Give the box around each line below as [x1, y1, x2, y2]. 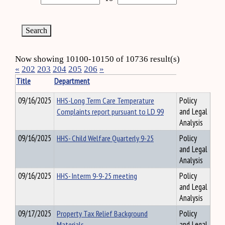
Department [54, 75, 90, 86]
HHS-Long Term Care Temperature [57, 95, 154, 106]
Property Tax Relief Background [57, 208, 148, 219]
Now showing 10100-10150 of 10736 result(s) [15, 54, 180, 64]
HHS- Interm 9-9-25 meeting [57, 170, 137, 181]
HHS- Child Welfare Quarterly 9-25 [57, 133, 154, 144]
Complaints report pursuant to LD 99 [57, 106, 164, 117]
